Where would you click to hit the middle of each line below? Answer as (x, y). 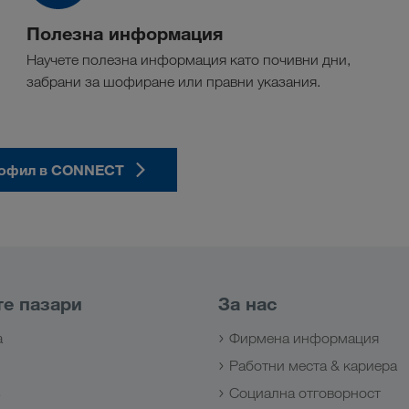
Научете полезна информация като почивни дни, (189, 60)
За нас (247, 304)
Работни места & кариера (313, 366)
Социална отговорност (305, 393)
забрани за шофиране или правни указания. (173, 82)
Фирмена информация (304, 339)
